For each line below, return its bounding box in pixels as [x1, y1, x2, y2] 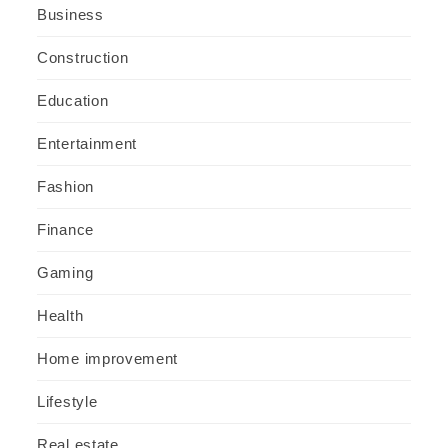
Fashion [37, 177, 94, 195]
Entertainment [37, 134, 138, 152]
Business [37, 5, 104, 23]
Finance [37, 220, 94, 238]
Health [37, 306, 84, 324]
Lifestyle [37, 392, 98, 410]
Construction [37, 48, 129, 66]
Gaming [37, 263, 94, 281]
